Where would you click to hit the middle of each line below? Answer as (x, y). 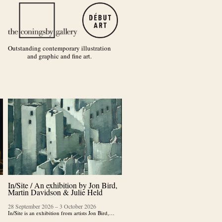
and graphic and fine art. (59, 56)
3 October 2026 (78, 206)
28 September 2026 (31, 206)
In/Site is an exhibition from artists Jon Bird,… (61, 213)
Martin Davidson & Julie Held (55, 192)
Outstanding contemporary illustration (59, 48)
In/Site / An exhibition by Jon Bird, (63, 185)
